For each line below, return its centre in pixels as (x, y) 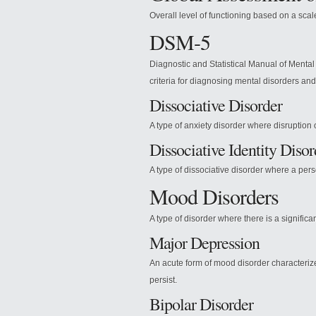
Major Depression (205, 243)
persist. (163, 280)
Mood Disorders (214, 196)
